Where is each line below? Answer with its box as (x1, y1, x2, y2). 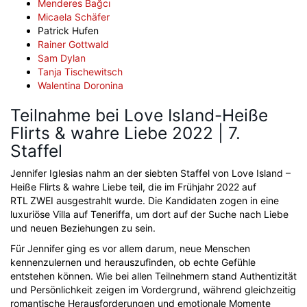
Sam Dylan (38, 52, 86, 64)
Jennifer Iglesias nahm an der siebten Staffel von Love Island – (10, 167, 291, 179)
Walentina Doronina (38, 79, 123, 91)
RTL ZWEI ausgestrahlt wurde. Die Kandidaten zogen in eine (10, 195, 279, 206)
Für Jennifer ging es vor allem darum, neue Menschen (10, 243, 250, 254)
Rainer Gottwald (38, 38, 109, 50)
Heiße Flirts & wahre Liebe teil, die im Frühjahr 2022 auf (10, 181, 256, 193)
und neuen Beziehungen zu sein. (10, 222, 156, 234)
